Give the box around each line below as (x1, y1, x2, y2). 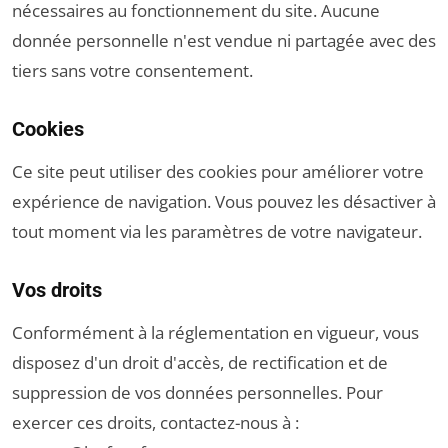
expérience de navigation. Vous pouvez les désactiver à (12, 190, 436, 213)
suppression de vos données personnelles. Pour (12, 381, 383, 404)
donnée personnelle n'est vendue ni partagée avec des (12, 29, 436, 52)
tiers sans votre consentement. (12, 59, 253, 82)
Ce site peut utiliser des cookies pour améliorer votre (12, 160, 424, 183)
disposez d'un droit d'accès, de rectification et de (12, 351, 388, 374)
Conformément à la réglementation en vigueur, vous (12, 321, 419, 344)
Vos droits (12, 278, 102, 302)
